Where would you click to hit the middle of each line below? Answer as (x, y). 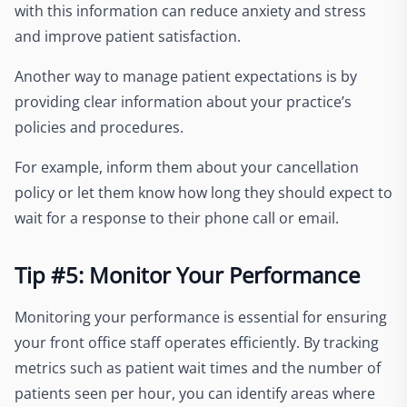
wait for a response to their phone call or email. (177, 218)
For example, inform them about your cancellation (187, 167)
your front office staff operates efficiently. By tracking (197, 342)
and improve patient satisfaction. (128, 36)
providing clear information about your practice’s (183, 102)
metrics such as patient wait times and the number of (198, 368)
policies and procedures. (101, 127)
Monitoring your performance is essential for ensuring (201, 317)
